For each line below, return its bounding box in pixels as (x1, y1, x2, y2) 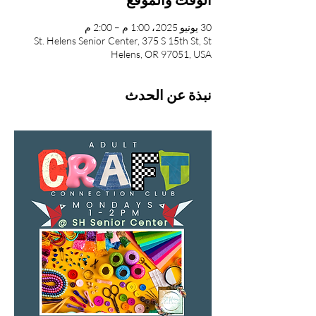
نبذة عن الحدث (125, 86, 212, 104)
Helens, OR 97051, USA (111, 48, 212, 60)
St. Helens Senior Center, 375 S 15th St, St (34, 35, 212, 47)
